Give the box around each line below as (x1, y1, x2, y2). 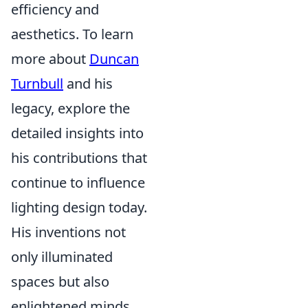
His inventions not (11, 223, 126, 241)
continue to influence (11, 173, 145, 192)
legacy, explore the (11, 99, 130, 118)
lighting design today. (11, 198, 147, 217)
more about (11, 49, 89, 68)
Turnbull (11, 74, 63, 93)
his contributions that (11, 148, 147, 167)
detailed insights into (11, 124, 144, 142)
